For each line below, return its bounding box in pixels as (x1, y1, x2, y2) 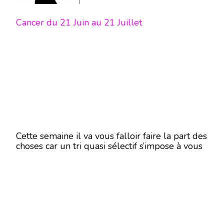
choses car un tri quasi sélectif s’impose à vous (16, 140, 202, 152)
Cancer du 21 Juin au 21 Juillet (16, 16, 142, 28)
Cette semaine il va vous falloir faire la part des (16, 130, 207, 142)
